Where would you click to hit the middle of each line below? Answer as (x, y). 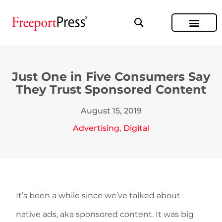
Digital (136, 128)
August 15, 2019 (111, 111)
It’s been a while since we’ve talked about (98, 195)
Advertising (96, 128)
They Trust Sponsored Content (111, 89)
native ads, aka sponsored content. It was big (105, 214)
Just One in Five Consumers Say (111, 77)
